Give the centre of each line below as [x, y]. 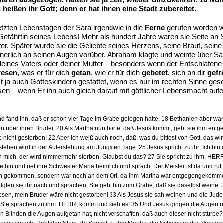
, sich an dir [187, 72]
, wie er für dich [116, 72]
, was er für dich [44, 72]
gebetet [155, 72]
